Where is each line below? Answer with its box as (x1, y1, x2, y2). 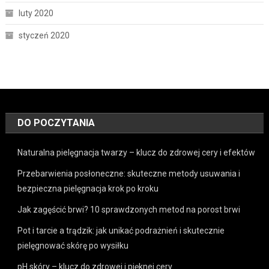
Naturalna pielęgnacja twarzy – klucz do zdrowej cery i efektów (17, 148, 256, 158)
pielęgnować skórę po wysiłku (17, 241, 129, 251)
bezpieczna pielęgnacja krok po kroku (17, 184, 159, 194)
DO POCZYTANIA (17, 117, 95, 129)
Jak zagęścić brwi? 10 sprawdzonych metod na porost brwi (17, 205, 241, 215)
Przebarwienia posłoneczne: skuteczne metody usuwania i (17, 169, 241, 179)
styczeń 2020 (18, 31, 70, 41)
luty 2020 (18, 8, 53, 19)
